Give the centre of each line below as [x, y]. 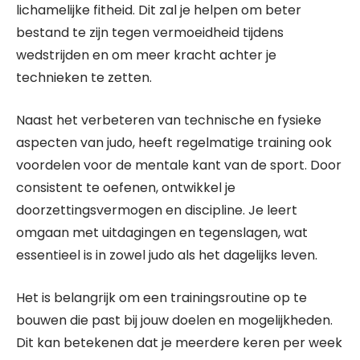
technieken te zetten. [84, 78]
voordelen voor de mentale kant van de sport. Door [179, 165]
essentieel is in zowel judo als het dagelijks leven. [167, 255]
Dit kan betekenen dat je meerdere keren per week [179, 343]
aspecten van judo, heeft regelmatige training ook [174, 143]
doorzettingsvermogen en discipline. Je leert [157, 210]
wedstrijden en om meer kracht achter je [146, 55]
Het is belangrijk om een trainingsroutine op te [162, 298]
